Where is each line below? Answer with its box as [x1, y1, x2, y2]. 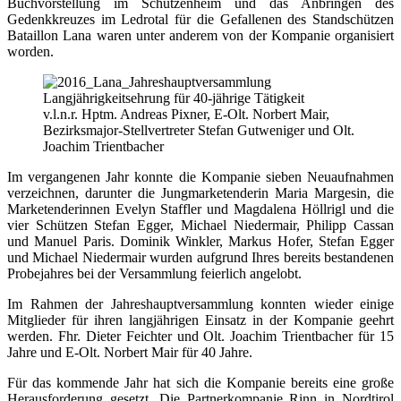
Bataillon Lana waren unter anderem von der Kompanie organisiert [7, 27, 394, 43]
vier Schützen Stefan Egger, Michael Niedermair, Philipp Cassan [7, 217, 394, 233]
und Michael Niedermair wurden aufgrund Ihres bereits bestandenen [7, 249, 394, 265]
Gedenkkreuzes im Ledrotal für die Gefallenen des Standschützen [7, 11, 394, 27]
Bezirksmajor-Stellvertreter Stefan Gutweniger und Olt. [43, 122, 354, 138]
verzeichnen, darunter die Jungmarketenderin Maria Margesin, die [7, 184, 394, 200]
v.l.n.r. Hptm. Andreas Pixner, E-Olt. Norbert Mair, [43, 106, 329, 122]
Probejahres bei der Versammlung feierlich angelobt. [7, 265, 302, 281]
